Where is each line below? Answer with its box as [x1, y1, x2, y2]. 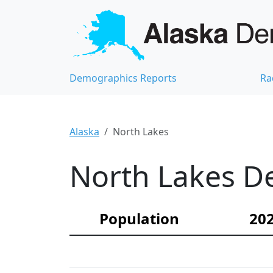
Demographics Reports [69, 71, 177, 85]
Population [99, 208, 179, 229]
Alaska [69, 125, 99, 139]
